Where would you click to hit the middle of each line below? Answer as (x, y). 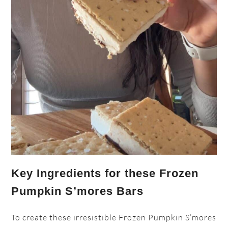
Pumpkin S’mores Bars (78, 191)
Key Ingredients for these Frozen (105, 174)
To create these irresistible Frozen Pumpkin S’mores (114, 218)
